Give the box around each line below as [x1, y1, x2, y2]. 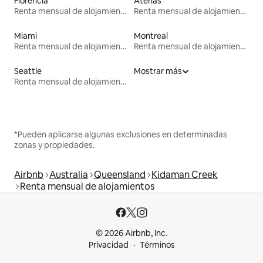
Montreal [134, 30, 168, 41]
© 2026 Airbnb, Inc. [96, 228, 167, 238]
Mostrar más [134, 65, 182, 76]
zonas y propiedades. [14, 139, 95, 150]
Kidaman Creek [151, 168, 218, 181]
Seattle [14, 65, 42, 76]
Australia [49, 168, 88, 181]
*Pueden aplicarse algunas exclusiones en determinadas [14, 129, 227, 140]
